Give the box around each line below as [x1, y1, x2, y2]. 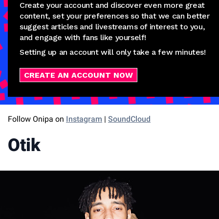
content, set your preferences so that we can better [20, 11, 210, 21]
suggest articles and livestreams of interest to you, [20, 22, 205, 31]
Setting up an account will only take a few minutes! [20, 47, 206, 57]
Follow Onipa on [8, 114, 66, 124]
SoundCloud [108, 114, 151, 124]
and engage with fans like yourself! [20, 33, 147, 42]
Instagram [66, 114, 102, 124]
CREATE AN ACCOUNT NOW [24, 70, 133, 80]
